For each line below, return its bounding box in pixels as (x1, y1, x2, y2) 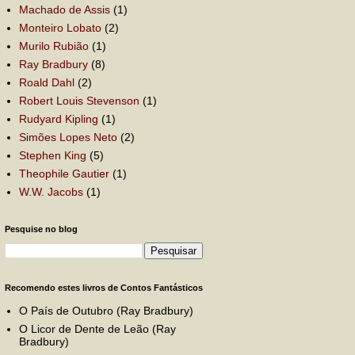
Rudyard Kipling (18, 112, 98, 125)
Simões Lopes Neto (18, 130, 117, 143)
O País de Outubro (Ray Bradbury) (18, 303, 193, 317)
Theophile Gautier (18, 166, 109, 180)
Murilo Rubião (18, 39, 89, 52)
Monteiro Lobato (18, 21, 101, 34)
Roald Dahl (18, 75, 74, 89)
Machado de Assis (18, 2, 110, 16)
